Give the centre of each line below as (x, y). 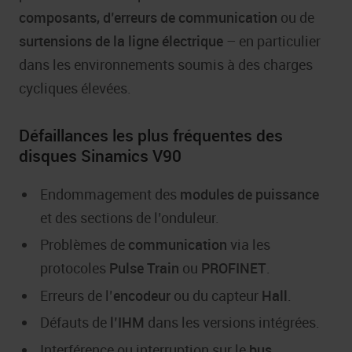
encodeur (142, 295)
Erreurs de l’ (77, 295)
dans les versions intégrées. (232, 323)
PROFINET (234, 268)
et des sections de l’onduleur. (130, 217)
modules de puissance (249, 194)
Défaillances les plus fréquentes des (151, 135)
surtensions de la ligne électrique (121, 41)
